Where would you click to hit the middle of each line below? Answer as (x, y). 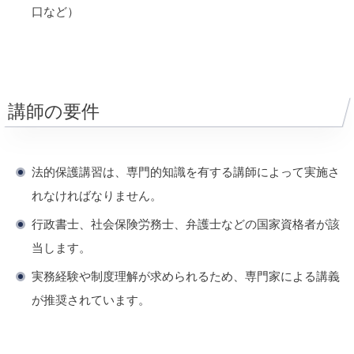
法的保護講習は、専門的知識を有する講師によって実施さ (186, 171)
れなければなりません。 (97, 195)
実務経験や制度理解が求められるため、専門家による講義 (186, 276)
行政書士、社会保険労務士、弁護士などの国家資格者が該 (186, 224)
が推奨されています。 (91, 299)
